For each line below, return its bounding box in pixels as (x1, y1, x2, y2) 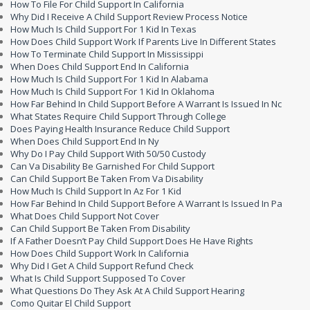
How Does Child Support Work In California (10, 247, 189, 260)
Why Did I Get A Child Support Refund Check (10, 259, 194, 273)
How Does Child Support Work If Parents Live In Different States (10, 35, 276, 48)
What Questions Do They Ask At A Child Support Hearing (10, 284, 244, 298)
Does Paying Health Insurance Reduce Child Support (10, 122, 230, 136)
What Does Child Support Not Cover (10, 210, 159, 223)
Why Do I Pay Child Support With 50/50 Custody (10, 147, 206, 161)
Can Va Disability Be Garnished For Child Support (10, 160, 215, 173)
